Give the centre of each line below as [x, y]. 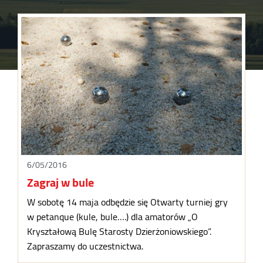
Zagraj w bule [61, 182]
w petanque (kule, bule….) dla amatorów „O [113, 216]
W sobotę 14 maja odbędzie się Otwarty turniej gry [128, 202]
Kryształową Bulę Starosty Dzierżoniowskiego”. [119, 231]
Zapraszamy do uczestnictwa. [85, 246]
